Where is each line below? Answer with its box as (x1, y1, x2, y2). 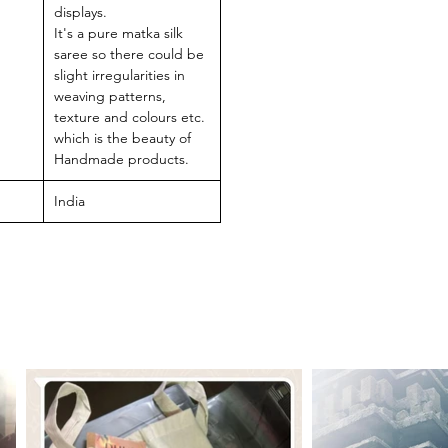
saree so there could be (54, 45, 204, 64)
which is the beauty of (54, 129, 191, 148)
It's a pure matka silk (54, 24, 183, 43)
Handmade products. (54, 150, 193, 169)
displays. (54, 3, 107, 22)
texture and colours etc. (54, 108, 205, 127)
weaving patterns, (54, 87, 166, 106)
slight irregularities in (54, 66, 185, 85)
